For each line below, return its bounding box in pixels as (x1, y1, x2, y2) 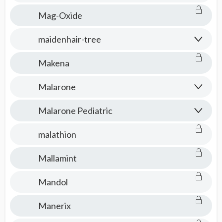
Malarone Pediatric (38, 105, 112, 116)
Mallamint (38, 153, 77, 164)
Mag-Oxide (38, 10, 82, 21)
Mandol (38, 176, 68, 187)
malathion (38, 129, 76, 140)
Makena (38, 57, 69, 68)
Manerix (38, 200, 71, 211)
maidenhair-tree (38, 34, 101, 45)
